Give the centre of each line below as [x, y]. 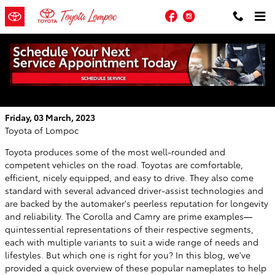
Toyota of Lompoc [42, 130]
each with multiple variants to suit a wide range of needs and [132, 242]
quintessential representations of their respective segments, [129, 229]
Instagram [219, 14]
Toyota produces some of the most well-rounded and [115, 152]
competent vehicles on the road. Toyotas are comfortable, [124, 165]
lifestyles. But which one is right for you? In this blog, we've [128, 255]
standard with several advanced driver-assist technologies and [134, 190]
